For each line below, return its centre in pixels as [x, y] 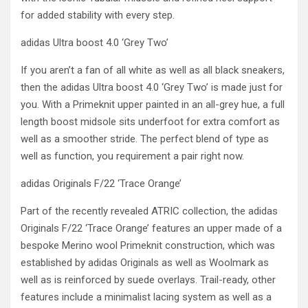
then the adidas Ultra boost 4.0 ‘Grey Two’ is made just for [152, 87]
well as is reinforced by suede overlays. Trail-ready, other [148, 280]
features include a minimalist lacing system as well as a [146, 297]
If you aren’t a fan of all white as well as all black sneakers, [153, 70]
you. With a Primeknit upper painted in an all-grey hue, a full [153, 104]
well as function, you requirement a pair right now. [132, 156]
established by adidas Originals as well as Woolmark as [145, 263]
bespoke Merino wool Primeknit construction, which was [148, 245]
